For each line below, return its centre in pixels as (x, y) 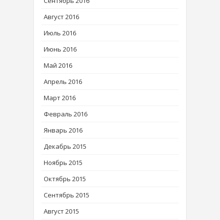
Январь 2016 (63, 130)
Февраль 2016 (66, 114)
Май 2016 (58, 66)
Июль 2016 (60, 33)
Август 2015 (61, 211)
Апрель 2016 (63, 82)
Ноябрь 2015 (63, 163)
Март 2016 (60, 98)
